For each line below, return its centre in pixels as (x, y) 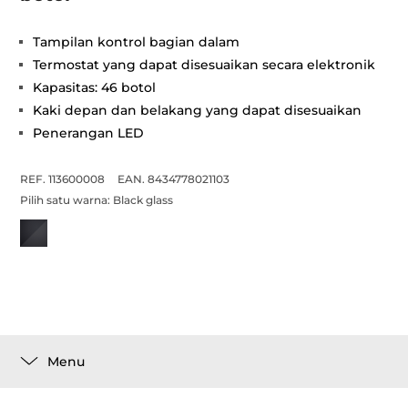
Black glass (143, 200)
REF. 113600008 (63, 179)
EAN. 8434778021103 (174, 179)
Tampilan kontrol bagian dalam (137, 42)
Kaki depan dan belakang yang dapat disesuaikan (198, 110)
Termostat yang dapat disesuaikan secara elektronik (204, 65)
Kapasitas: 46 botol (95, 87)
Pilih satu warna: (67, 200)
